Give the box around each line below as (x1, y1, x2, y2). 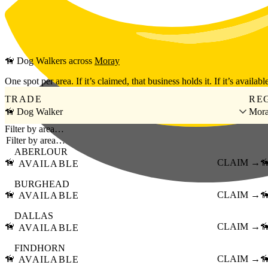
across (66, 56, 95, 66)
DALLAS (14, 211, 53, 221)
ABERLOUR (14, 147, 68, 157)
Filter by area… (5, 124, 64, 135)
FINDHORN (14, 242, 65, 253)
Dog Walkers (17, 56, 66, 66)
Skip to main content (4, 4, 82, 14)
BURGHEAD (14, 178, 69, 189)
